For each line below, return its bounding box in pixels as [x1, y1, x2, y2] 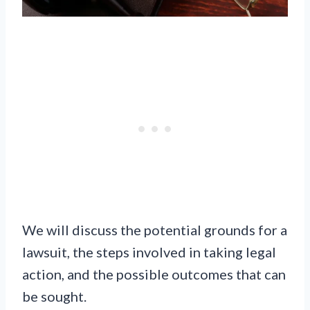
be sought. [22, 287, 86, 304]
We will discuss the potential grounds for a [22, 221, 287, 238]
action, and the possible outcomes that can [22, 265, 286, 282]
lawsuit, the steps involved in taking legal [22, 243, 276, 260]
